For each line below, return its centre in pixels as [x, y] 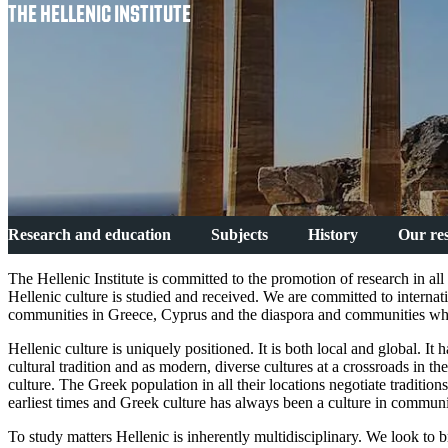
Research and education [89, 234]
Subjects [239, 234]
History [333, 234]
